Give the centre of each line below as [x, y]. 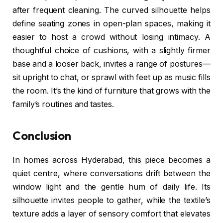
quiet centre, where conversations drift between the [111, 173]
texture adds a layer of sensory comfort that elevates [111, 214]
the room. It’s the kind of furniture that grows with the [111, 91]
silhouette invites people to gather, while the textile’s [111, 200]
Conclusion [42, 135]
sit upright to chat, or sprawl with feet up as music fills [111, 77]
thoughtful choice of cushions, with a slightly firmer [111, 50]
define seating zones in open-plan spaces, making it [111, 23]
